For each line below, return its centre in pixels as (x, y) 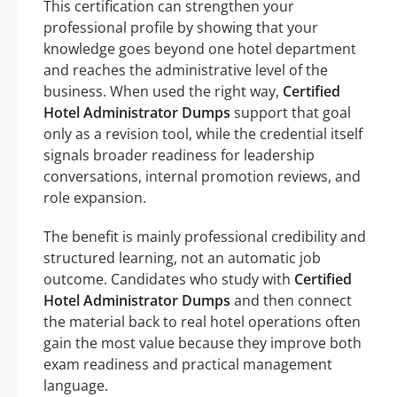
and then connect (291, 301)
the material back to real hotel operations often (202, 322)
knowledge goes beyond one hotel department (200, 49)
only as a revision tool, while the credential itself (203, 134)
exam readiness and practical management (188, 365)
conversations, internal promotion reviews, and (202, 177)
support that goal (291, 113)
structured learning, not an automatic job (182, 258)
